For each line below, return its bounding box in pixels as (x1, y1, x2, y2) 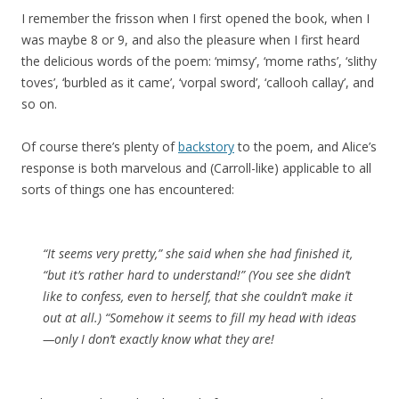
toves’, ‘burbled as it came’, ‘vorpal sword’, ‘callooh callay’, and (21, 74, 374, 91)
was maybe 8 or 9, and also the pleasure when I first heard (21, 31, 360, 48)
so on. (21, 95, 57, 112)
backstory (178, 138, 234, 155)
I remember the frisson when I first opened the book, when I (21, 10, 370, 27)
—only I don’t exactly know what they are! (43, 330, 274, 347)
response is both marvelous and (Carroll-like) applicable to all (21, 159, 371, 176)
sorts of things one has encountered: (21, 181, 234, 198)
